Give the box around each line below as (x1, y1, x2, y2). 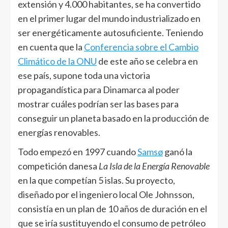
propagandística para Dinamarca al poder (18, 84, 180, 95)
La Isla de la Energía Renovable (99, 160, 210, 172)
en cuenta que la (18, 41, 84, 52)
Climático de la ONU (18, 55, 97, 67)
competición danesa (18, 160, 99, 172)
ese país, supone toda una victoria (18, 70, 150, 81)
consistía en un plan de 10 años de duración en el (18, 203, 207, 214)
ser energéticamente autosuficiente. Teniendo (18, 27, 203, 38)
